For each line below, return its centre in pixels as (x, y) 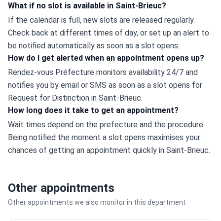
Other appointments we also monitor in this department (97, 202)
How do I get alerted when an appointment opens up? (106, 58)
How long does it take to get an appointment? (93, 110)
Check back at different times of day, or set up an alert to (109, 33)
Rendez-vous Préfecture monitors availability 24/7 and (103, 72)
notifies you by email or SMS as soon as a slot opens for (105, 85)
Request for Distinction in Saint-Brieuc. (75, 98)
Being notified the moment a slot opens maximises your (104, 137)
